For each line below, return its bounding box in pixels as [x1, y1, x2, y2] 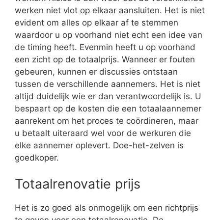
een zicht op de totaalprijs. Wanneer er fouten [15, 54, 195, 64]
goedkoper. [15, 152, 59, 163]
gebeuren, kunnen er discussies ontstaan [15, 66, 178, 77]
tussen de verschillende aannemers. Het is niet [15, 79, 200, 89]
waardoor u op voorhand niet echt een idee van [15, 29, 202, 40]
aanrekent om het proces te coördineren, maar [15, 115, 198, 126]
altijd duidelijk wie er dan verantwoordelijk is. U [15, 91, 201, 101]
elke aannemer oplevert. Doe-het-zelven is [15, 140, 184, 150]
